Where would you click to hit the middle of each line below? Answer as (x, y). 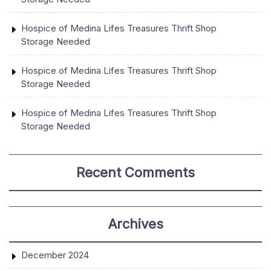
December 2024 (55, 255)
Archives (135, 224)
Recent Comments (135, 172)
